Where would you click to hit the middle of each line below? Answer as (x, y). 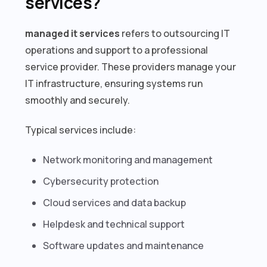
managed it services (73, 33)
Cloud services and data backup (115, 202)
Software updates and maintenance (124, 245)
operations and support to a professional (117, 50)
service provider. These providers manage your (131, 66)
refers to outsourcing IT (175, 33)
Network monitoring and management (128, 159)
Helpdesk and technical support (114, 224)
